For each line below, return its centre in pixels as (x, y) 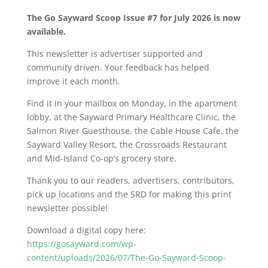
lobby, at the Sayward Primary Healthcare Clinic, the (131, 117)
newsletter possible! (67, 208)
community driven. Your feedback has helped (118, 68)
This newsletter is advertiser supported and (115, 54)
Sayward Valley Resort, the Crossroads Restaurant (127, 145)
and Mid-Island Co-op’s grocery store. (101, 159)
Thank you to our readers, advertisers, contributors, (130, 181)
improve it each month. (73, 81)
